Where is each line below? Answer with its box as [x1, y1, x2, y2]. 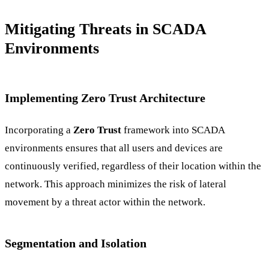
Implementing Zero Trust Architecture [5, 91, 205, 104]
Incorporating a [5, 124, 73, 136]
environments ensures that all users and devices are [5, 142, 223, 154]
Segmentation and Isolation [5, 237, 147, 250]
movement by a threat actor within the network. [5, 196, 205, 208]
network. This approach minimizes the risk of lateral [5, 178, 226, 190]
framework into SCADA [121, 124, 225, 136]
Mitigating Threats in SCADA [5, 20, 206, 38]
